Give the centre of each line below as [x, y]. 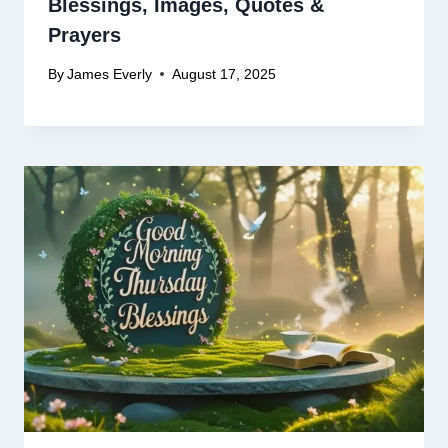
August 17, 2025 [224, 74]
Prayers [90, 35]
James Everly [110, 74]
